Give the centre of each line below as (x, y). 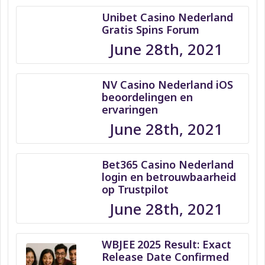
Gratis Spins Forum (150, 30)
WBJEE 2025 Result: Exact (166, 245)
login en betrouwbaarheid (169, 177)
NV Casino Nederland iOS (167, 85)
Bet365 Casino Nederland (167, 165)
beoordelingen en (147, 97)
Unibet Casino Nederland (167, 17)
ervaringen (130, 110)
